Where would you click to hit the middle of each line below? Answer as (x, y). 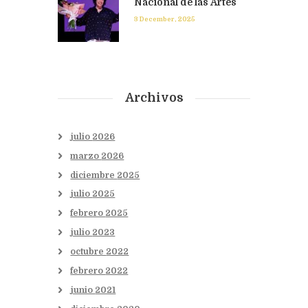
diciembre (94, 175)
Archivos (154, 97)
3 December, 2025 (165, 19)
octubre (88, 252)
